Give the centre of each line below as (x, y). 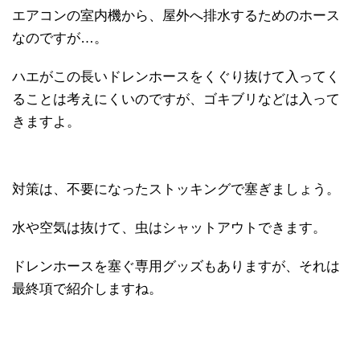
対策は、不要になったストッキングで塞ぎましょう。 (176, 190)
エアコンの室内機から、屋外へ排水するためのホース (176, 16)
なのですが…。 (60, 39)
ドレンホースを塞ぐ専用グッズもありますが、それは (176, 267)
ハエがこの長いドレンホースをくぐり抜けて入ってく (176, 77)
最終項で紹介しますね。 (87, 289)
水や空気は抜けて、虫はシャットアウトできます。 (169, 228)
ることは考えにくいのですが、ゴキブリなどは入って (176, 100)
